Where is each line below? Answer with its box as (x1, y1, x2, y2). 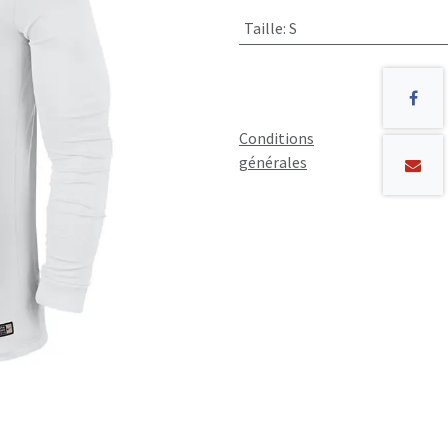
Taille (243, 18, 283, 39)
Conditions (239, 127, 314, 148)
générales (239, 151, 307, 172)
